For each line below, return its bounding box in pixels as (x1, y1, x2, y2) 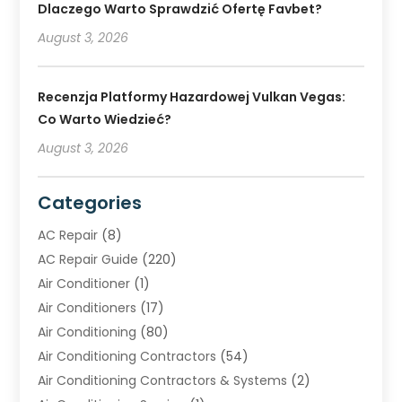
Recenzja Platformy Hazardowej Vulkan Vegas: (38, 87, 346, 106)
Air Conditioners (38, 298, 137, 317)
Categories (38, 189, 143, 215)
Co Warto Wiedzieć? (38, 109, 172, 128)
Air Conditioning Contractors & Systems (38, 371, 288, 389)
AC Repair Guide (38, 249, 139, 268)
